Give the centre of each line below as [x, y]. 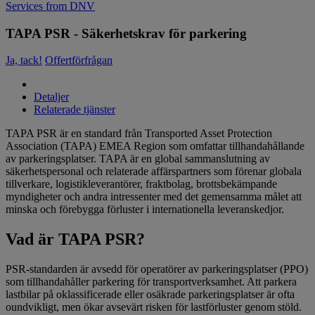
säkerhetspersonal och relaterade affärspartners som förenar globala [154, 172]
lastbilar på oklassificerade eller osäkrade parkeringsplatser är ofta [150, 295]
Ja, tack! [24, 60]
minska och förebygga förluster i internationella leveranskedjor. [145, 210]
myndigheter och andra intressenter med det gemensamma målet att [154, 197]
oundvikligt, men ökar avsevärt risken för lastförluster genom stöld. [154, 307]
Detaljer [51, 97]
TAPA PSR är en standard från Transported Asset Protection [139, 134]
